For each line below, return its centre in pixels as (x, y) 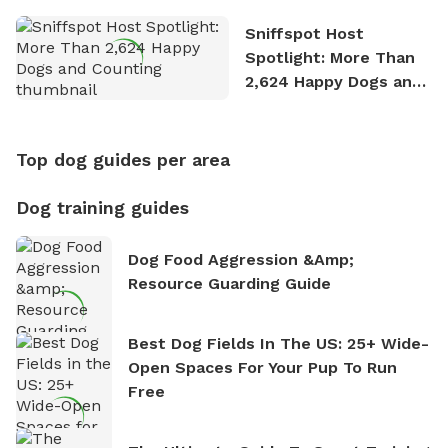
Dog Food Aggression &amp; (241, 259)
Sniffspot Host (304, 33)
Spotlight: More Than (329, 57)
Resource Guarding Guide (229, 283)
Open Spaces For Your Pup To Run (262, 367)
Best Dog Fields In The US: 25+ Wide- (278, 343)
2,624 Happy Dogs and (333, 81)
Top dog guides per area (123, 159)
